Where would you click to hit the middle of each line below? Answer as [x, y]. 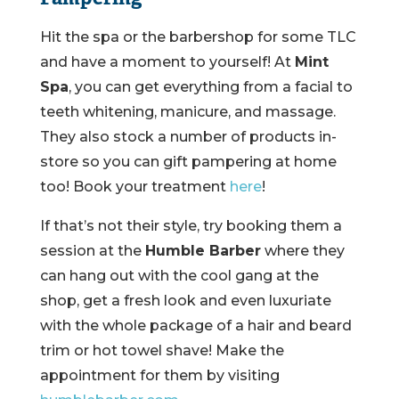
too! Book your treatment [134, 187]
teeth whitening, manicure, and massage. [187, 112]
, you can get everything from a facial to [210, 87]
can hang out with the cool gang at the [179, 276]
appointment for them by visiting [159, 376]
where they [302, 251]
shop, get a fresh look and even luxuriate [185, 301]
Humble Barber [203, 251]
